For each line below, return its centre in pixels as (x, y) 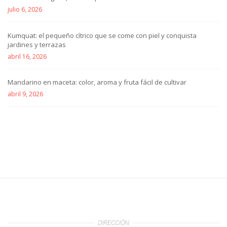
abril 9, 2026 (25, 94)
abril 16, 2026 (27, 56)
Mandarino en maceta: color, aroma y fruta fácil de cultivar (97, 82)
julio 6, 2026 (25, 10)
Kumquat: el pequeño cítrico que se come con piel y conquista (102, 35)
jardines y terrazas (37, 44)
